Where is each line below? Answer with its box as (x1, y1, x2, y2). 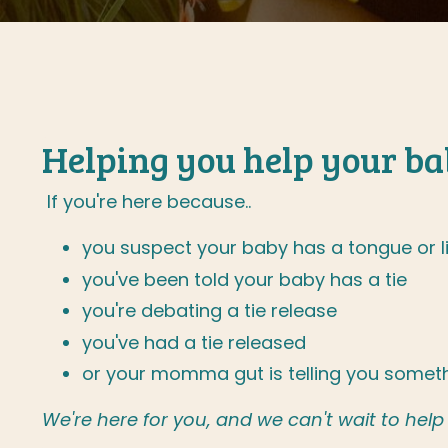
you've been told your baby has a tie (82, 266, 407, 292)
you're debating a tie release (82, 298, 337, 324)
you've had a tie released (82, 329, 306, 355)
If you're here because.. (42, 189, 251, 214)
